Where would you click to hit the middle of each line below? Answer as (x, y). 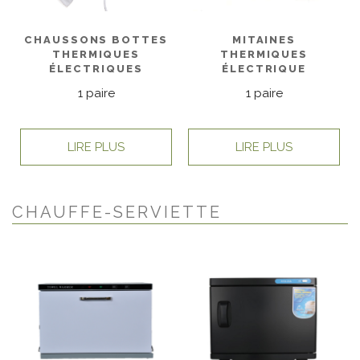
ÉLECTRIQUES (96, 68)
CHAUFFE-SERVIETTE (117, 213)
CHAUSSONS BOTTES (96, 39)
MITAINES (264, 39)
